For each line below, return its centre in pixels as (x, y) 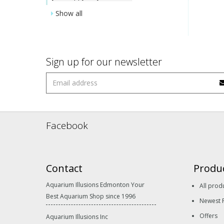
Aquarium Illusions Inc (77, 217)
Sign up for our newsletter (104, 61)
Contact (64, 168)
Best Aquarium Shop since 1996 (91, 196)
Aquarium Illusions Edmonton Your (95, 185)
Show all (69, 13)
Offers (208, 216)
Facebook (67, 126)
